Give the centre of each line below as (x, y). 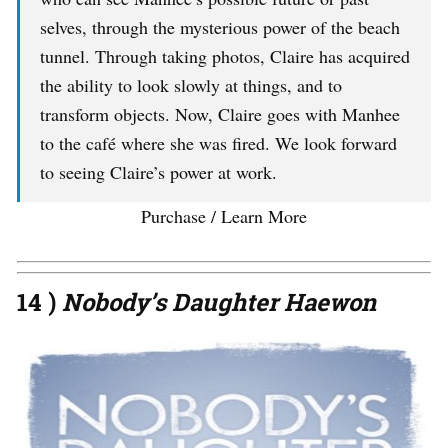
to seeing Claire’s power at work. (158, 172)
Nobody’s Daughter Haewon (219, 302)
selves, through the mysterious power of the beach (220, 27)
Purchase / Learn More (224, 216)
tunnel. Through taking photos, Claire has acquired (225, 56)
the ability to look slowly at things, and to (191, 85)
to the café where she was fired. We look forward (218, 143)
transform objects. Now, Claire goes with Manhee (220, 114)
